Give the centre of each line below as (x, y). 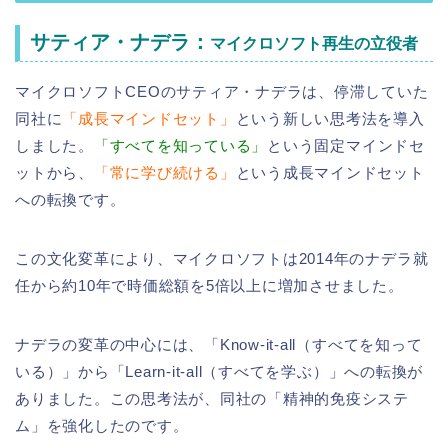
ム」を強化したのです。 (102, 426)
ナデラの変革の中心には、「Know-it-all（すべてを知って (219, 345)
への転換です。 (70, 200)
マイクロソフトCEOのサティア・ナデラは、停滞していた (222, 92)
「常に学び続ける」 (164, 173)
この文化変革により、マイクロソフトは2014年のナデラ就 (222, 259)
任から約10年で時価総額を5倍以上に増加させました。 (209, 286)
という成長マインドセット (330, 173)
